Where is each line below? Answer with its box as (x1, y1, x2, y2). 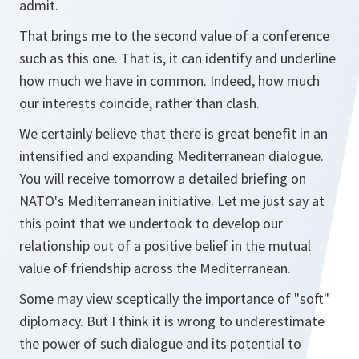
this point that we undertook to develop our (19, 214, 283, 232)
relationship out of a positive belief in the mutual (19, 236, 311, 255)
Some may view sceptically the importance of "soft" (19, 289, 329, 308)
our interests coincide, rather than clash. (19, 94, 260, 112)
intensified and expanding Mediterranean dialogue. (19, 147, 324, 165)
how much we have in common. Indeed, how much (19, 71, 320, 90)
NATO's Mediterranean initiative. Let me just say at (19, 192, 325, 210)
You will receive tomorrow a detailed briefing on (19, 169, 306, 188)
